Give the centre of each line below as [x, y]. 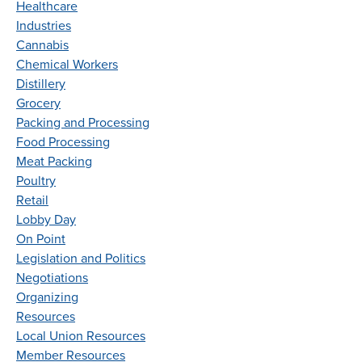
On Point [41, 239]
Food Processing [63, 142]
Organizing [47, 297]
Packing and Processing [83, 122]
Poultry [36, 181]
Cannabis [42, 45]
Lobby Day [46, 219]
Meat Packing [54, 161]
